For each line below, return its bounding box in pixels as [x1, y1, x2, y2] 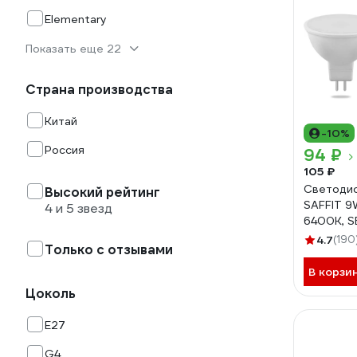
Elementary [45, 12, 107, 26]
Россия [45, 143, 84, 157]
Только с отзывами [45, 241, 173, 258]
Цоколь [25, 285, 76, 302]
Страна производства [25, 81, 173, 98]
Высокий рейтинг [45, 184, 160, 201]
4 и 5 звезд [45, 200, 112, 217]
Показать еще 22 [25, 41, 121, 56]
